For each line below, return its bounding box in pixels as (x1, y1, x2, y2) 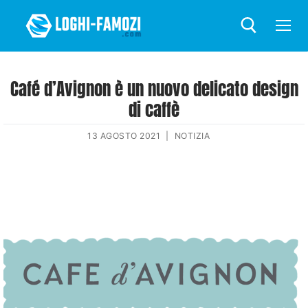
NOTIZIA (174, 130, 210, 141)
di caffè (129, 96, 179, 122)
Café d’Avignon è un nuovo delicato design (10, 76, 298, 102)
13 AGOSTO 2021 (87, 130, 160, 141)
